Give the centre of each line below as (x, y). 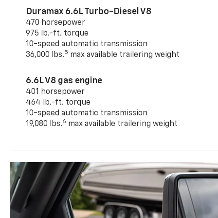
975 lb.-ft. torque (57, 33)
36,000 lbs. (45, 55)
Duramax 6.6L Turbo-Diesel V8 (89, 11)
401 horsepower (55, 92)
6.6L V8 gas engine (64, 81)
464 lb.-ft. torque (58, 102)
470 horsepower (56, 23)
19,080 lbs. (44, 124)
